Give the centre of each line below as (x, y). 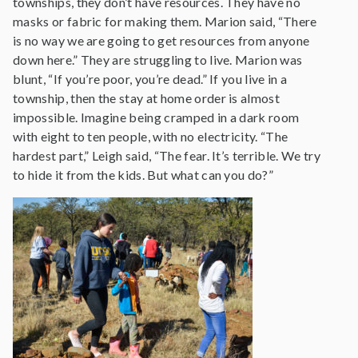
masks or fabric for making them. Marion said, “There (165, 21)
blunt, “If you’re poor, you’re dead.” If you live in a (150, 79)
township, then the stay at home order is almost (147, 98)
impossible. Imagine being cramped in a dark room (156, 117)
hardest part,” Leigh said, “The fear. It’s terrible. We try (167, 155)
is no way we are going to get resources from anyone (161, 40)
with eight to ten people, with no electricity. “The (151, 136)
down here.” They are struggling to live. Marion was (158, 60)
